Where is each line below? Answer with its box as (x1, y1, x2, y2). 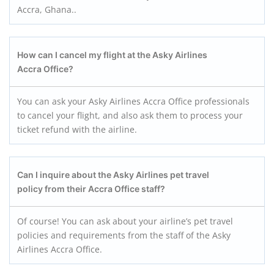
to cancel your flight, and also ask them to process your (17, 109, 243, 121)
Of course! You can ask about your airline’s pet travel (17, 215, 233, 227)
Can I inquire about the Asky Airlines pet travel (17, 169, 209, 180)
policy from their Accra (17, 183, 113, 194)
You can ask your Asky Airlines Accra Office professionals (17, 95, 250, 107)
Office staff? (114, 183, 165, 194)
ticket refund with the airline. (17, 124, 137, 135)
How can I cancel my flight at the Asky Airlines (17, 50, 207, 60)
